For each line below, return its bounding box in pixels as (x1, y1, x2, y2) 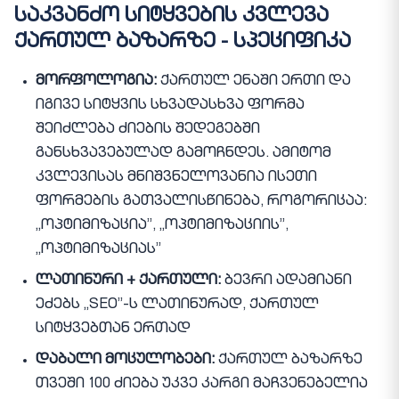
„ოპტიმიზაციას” (36, 242, 161, 257)
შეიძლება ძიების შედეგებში (36, 122, 260, 137)
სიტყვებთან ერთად (36, 322, 191, 337)
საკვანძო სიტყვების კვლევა (14, 6, 329, 27)
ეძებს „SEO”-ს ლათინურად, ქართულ (36, 297, 319, 313)
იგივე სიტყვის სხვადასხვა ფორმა (36, 98, 305, 113)
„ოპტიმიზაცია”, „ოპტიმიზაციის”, (36, 218, 289, 233)
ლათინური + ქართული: (36, 273, 221, 289)
